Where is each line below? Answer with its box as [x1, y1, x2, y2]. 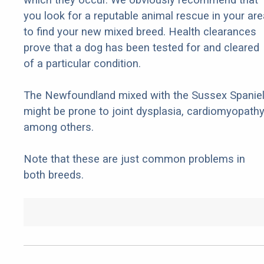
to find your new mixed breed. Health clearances [24, 25, 256, 38]
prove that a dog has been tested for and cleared [24, 41, 259, 54]
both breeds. [24, 169, 84, 181]
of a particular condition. [24, 57, 141, 70]
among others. [24, 121, 94, 134]
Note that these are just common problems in [24, 153, 245, 166]
